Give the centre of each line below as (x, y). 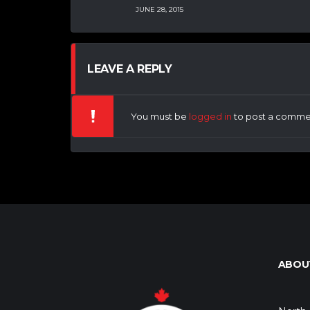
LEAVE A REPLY (130, 69)
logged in (210, 117)
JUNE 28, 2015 (159, 9)
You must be (160, 117)
